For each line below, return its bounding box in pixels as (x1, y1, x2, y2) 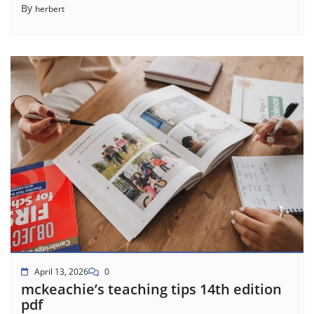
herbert (35, 3, 64, 15)
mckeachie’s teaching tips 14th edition (21, 279, 282, 299)
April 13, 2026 (34, 265, 88, 278)
